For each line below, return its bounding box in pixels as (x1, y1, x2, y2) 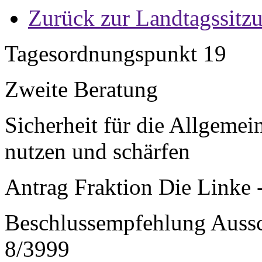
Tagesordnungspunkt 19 (5, 41, 226, 66)
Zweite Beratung (5, 77, 158, 102)
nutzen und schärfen (5, 139, 190, 164)
